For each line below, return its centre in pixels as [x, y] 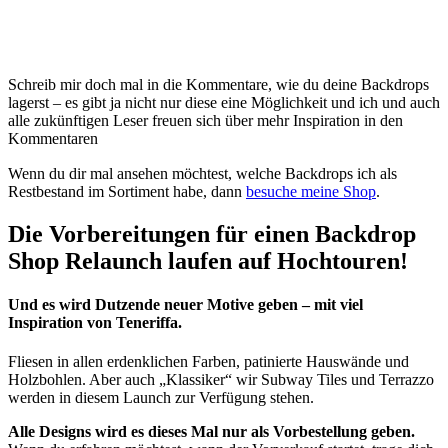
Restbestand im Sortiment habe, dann [127, 191]
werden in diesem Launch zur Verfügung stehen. [161, 398]
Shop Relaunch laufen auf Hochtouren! [208, 260]
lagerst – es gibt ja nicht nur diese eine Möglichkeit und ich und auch [224, 103]
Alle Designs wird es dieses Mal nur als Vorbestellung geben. [211, 432]
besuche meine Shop [311, 191]
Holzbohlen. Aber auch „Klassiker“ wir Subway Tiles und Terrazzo [221, 380]
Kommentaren [55, 139]
